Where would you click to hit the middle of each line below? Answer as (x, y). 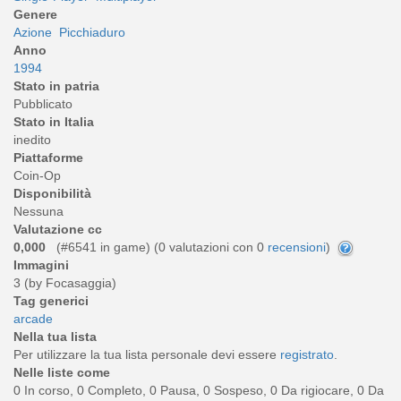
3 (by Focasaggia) (65, 283)
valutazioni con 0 (217, 247)
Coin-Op (37, 175)
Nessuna (38, 211)
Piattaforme (48, 157)
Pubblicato (43, 103)
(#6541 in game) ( (104, 247)
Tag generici (51, 301)
